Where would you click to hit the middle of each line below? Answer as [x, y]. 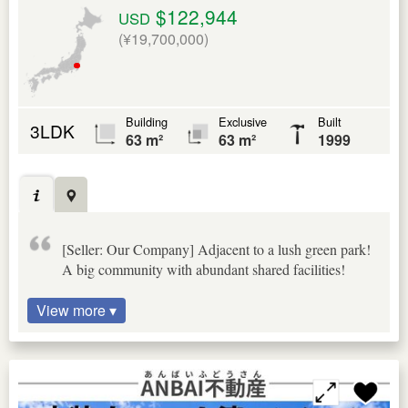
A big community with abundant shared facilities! [204, 269]
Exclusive [243, 121]
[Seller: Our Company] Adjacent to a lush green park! [216, 249]
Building [147, 121]
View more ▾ [76, 310]
